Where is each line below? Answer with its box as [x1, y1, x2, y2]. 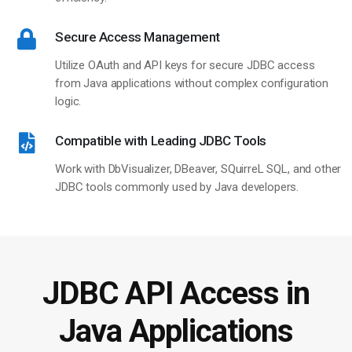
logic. [55, 94, 82, 109]
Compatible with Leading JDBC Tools [55, 133, 266, 149]
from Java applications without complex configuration [55, 76, 328, 91]
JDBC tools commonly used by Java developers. [55, 180, 299, 195]
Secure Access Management [55, 29, 220, 46]
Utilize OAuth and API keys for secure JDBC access [55, 58, 315, 73]
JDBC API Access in [42, 275, 310, 313]
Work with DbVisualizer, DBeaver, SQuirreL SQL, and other [55, 162, 342, 177]
